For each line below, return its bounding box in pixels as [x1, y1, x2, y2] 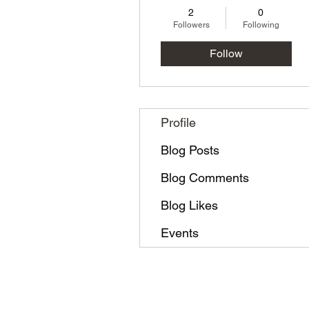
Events [161, 226, 199, 240]
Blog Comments [161, 170, 249, 185]
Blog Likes [161, 198, 218, 212]
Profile [161, 115, 196, 130]
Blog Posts [161, 143, 219, 157]
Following [242, 20, 279, 30]
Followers [172, 20, 210, 30]
